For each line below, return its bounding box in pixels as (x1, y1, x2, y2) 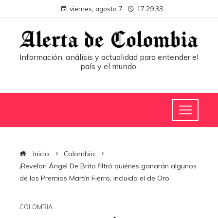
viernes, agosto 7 (69, 4, 123, 13)
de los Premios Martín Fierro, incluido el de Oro (19, 173, 169, 182)
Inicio (31, 149, 49, 158)
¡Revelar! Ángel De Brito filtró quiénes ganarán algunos (19, 161, 197, 170)
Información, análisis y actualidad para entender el (19, 52, 199, 62)
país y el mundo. (80, 61, 138, 71)
